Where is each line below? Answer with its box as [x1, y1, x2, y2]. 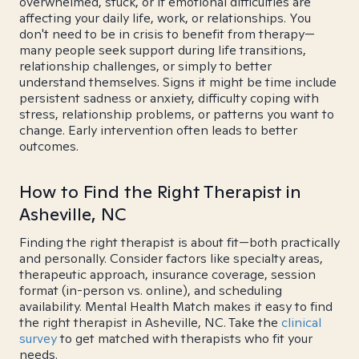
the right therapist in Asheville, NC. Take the [19, 314, 281, 331]
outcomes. [19, 138, 79, 155]
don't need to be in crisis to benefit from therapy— [19, 26, 315, 42]
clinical [281, 314, 321, 331]
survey [19, 330, 57, 347]
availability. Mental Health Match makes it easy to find [19, 298, 333, 315]
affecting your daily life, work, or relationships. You [19, 10, 311, 26]
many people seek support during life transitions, [19, 42, 306, 58]
